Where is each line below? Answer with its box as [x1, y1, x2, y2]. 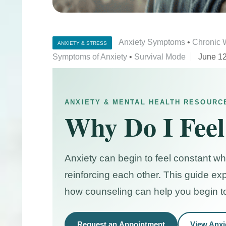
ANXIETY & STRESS [58, 40, 107, 46]
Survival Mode [134, 52, 186, 61]
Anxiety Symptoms [119, 37, 186, 46]
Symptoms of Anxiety [52, 52, 128, 61]
